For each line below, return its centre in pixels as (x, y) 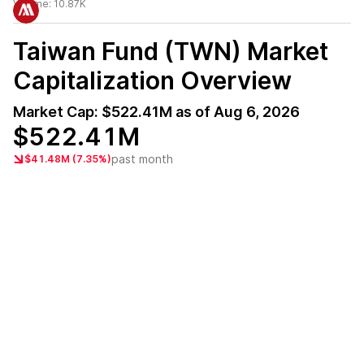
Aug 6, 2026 (257, 112)
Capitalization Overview (152, 80)
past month (142, 159)
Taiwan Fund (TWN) (127, 51)
